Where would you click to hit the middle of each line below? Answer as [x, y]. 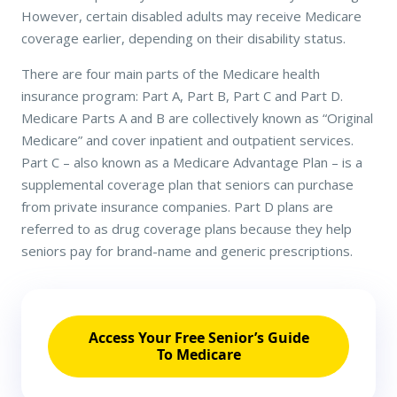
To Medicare [198, 354]
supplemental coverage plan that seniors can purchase [187, 184]
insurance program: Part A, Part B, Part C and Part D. [182, 95]
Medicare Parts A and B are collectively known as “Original [197, 117]
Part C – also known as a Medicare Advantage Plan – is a [192, 162]
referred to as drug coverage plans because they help [187, 228]
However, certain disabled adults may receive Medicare [191, 16]
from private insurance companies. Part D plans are [177, 206]
